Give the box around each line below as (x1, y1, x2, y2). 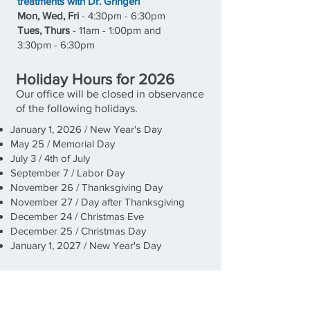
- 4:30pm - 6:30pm (82, 10, 165, 21)
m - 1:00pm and (91, 24, 161, 36)
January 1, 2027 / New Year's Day (10, 239, 161, 251)
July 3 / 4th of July (10, 152, 90, 164)
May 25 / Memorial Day (10, 138, 115, 149)
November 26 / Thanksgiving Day (10, 181, 163, 193)
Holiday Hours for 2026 (16, 71, 174, 87)
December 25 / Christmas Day (10, 225, 146, 237)
